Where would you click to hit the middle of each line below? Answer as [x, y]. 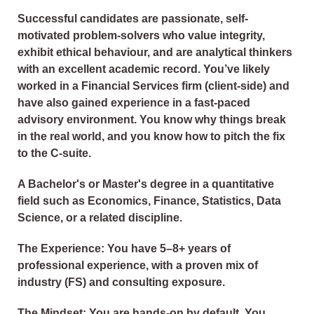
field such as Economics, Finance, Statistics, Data [149, 201]
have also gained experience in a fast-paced [134, 103]
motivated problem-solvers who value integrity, [141, 36]
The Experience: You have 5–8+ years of [124, 249]
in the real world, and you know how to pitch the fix [151, 137]
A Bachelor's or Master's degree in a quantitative [146, 184]
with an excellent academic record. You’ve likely [144, 69]
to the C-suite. [54, 153]
